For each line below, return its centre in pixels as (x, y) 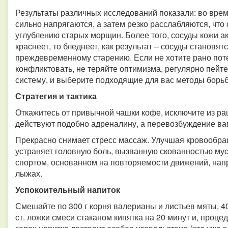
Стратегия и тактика (56, 96)
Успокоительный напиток (68, 190)
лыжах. (29, 173)
